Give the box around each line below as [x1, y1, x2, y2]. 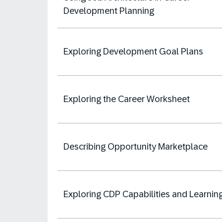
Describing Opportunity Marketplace [63, 142, 208, 152]
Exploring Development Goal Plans [63, 47, 203, 56]
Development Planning [63, 5, 154, 16]
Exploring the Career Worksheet [63, 94, 190, 104]
